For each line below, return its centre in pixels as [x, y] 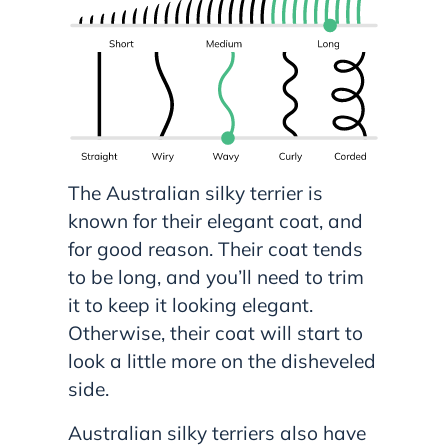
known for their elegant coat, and [215, 221]
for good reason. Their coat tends [215, 249]
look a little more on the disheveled [222, 361]
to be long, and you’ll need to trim [216, 277]
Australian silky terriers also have [217, 433]
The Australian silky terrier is [195, 193]
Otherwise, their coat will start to [215, 333]
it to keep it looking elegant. [190, 305]
